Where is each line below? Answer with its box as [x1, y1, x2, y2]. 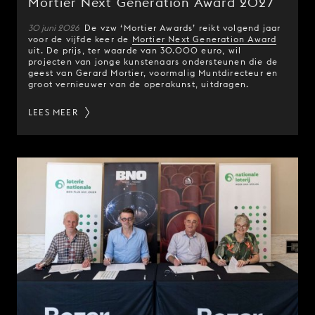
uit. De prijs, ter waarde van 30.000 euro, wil [28, 45, 242, 56]
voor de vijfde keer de [28, 34, 132, 45]
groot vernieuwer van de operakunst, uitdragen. [28, 79, 250, 90]
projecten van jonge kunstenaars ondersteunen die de [28, 56, 278, 67]
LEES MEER [28, 107, 78, 118]
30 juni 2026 [28, 22, 82, 34]
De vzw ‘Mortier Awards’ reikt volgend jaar [84, 22, 281, 34]
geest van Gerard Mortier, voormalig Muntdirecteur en [28, 67, 278, 79]
